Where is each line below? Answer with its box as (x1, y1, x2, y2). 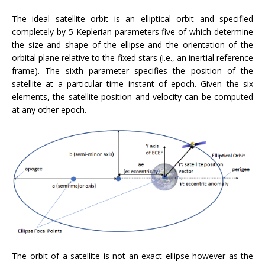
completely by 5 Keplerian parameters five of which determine (12, 26, 253, 38)
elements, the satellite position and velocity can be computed (12, 91, 253, 103)
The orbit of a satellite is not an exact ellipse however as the (12, 250, 253, 262)
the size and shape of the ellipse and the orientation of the (12, 39, 253, 51)
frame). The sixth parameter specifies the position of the (12, 65, 253, 77)
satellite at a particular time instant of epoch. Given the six (12, 78, 253, 90)
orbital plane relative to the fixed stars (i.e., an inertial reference (12, 52, 253, 64)
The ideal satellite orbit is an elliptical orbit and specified (12, 13, 253, 25)
